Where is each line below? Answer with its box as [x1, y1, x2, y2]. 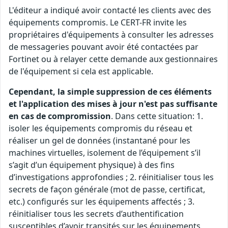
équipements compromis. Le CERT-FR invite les [9, 17, 187, 28]
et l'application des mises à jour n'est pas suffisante [9, 98, 217, 109]
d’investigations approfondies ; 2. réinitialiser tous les [9, 172, 214, 183]
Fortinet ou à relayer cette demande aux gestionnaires [9, 53, 218, 65]
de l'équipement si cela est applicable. [9, 66, 153, 77]
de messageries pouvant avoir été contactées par [9, 41, 198, 52]
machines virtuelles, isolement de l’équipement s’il [9, 147, 201, 158]
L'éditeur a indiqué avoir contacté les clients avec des [9, 5, 211, 16]
